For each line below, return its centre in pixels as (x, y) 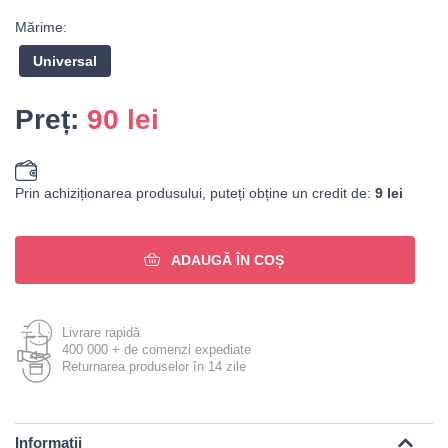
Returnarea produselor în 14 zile (154, 366)
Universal (65, 61)
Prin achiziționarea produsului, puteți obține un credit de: (195, 193)
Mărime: (41, 27)
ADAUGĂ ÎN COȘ (227, 260)
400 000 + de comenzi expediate (156, 349)
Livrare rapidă (101, 332)
